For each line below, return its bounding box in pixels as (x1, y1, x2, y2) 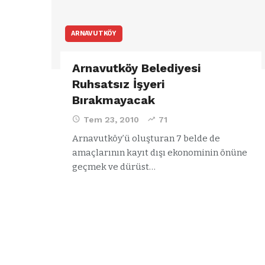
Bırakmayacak (72, 92, 155, 107)
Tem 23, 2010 (83, 114, 139, 124)
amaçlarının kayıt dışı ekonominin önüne (72, 147, 247, 158)
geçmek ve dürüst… (72, 161, 156, 172)
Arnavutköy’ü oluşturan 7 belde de (72, 132, 220, 144)
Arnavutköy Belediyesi (72, 60, 201, 75)
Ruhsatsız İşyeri (72, 76, 164, 91)
